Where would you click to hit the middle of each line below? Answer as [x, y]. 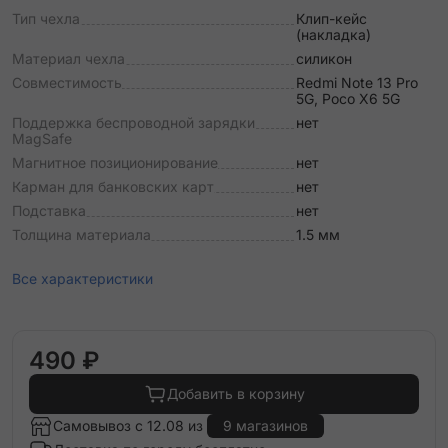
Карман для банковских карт [113, 186]
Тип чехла [46, 18]
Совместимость [67, 82]
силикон [324, 58]
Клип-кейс [331, 18]
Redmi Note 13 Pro [357, 82]
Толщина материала [81, 234]
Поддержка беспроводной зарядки [133, 122]
